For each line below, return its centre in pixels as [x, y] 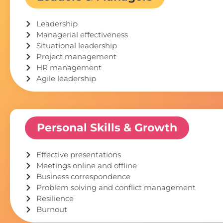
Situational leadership [76, 45]
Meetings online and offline [86, 165]
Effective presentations [78, 154]
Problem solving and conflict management [116, 187]
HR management [69, 67]
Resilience [55, 198]
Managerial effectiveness [82, 34]
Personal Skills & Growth [107, 127]
